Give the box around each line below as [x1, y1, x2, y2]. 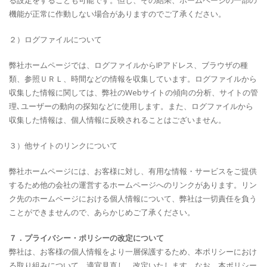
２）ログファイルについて [9, 34, 102, 45]
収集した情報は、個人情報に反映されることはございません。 [9, 114, 226, 125]
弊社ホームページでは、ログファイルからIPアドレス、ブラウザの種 [9, 60, 248, 70]
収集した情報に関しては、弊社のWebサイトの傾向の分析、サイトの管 [9, 87, 258, 98]
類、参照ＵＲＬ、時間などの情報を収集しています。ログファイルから [9, 73, 257, 84]
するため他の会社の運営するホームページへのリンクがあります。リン [9, 179, 257, 190]
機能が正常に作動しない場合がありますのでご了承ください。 [9, 8, 226, 19]
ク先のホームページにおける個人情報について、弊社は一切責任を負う [9, 193, 257, 204]
